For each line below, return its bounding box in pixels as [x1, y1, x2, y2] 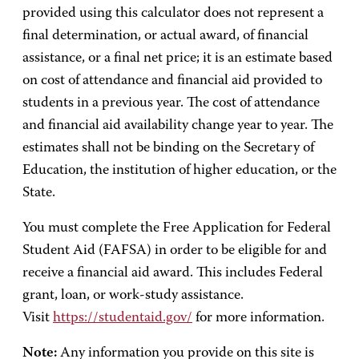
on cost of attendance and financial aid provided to [22, 74, 322, 89]
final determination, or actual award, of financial [22, 29, 309, 44]
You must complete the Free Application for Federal [22, 221, 331, 236]
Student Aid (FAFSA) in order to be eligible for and [22, 244, 327, 259]
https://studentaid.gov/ [53, 311, 192, 326]
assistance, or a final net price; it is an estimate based [22, 51, 333, 67]
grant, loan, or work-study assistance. [22, 288, 244, 304]
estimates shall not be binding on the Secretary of [22, 141, 314, 156]
